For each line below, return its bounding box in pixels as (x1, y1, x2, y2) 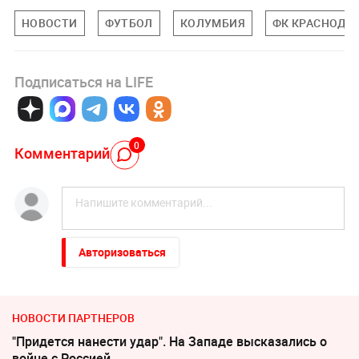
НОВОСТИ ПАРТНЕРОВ (12, 309, 135, 325)
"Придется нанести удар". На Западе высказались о (12, 332, 327, 350)
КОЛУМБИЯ (179, 14, 245, 30)
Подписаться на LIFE (14, 71, 153, 91)
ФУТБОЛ (104, 14, 153, 30)
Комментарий (14, 143, 110, 163)
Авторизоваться (78, 244, 166, 260)
